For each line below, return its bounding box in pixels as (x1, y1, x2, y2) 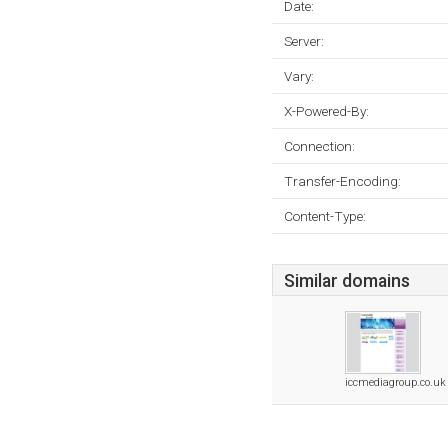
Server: (284, 33, 324, 49)
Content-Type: (284, 208, 366, 224)
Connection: (284, 138, 355, 154)
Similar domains (284, 271, 410, 291)
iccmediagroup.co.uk (345, 376, 446, 389)
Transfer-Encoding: (284, 173, 401, 189)
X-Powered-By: (284, 103, 369, 119)
